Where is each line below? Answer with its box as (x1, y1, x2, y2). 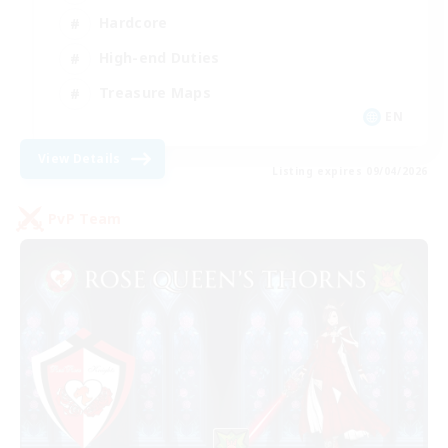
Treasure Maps (99, 83, 211, 103)
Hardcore (99, 13, 168, 33)
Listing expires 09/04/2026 (272, 163, 428, 178)
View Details (38, 149, 121, 167)
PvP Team (48, 209, 122, 229)
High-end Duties (99, 48, 220, 68)
